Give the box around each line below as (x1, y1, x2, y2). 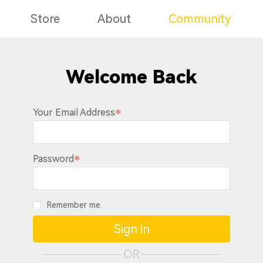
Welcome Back (66, 66, 197, 88)
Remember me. (47, 200, 102, 210)
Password (33, 153, 74, 164)
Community (168, 12, 231, 26)
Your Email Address (33, 107, 115, 118)
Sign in (113, 222, 150, 236)
